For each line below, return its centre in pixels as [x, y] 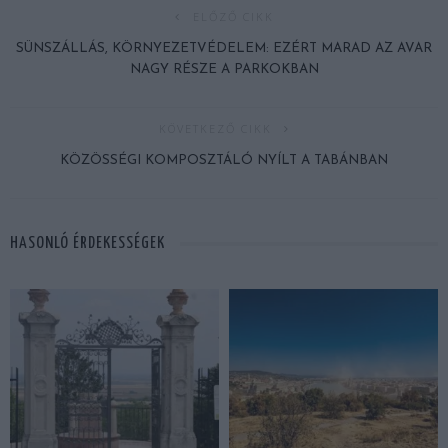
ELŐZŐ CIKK [233, 17]
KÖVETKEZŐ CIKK [215, 129]
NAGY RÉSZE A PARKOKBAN [224, 70]
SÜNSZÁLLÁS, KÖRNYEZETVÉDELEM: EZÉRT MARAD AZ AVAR [224, 49]
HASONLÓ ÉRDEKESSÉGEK [87, 244]
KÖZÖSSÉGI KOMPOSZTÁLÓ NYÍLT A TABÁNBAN [224, 161]
